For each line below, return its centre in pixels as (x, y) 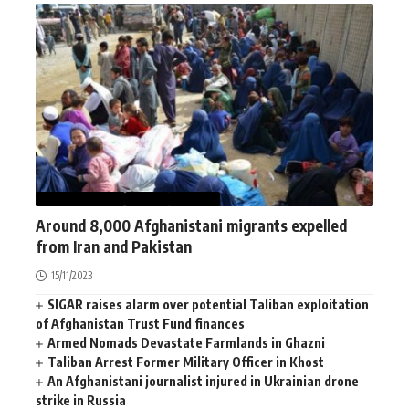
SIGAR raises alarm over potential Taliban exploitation (209, 304)
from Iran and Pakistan (114, 246)
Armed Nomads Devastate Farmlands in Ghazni (187, 342)
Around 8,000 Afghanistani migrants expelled (191, 225)
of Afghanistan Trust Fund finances (140, 323)
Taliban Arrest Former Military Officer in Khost (186, 362)
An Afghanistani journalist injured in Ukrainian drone (204, 381)
